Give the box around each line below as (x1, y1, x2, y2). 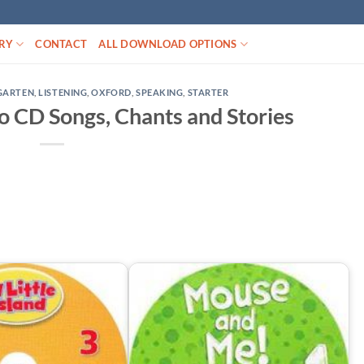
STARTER (187, 87, 229, 97)
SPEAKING (135, 87, 184, 97)
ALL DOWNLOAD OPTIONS (98, 37, 237, 50)
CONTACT (35, 37, 88, 50)
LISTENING (38, 87, 88, 97)
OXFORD (91, 87, 132, 97)
